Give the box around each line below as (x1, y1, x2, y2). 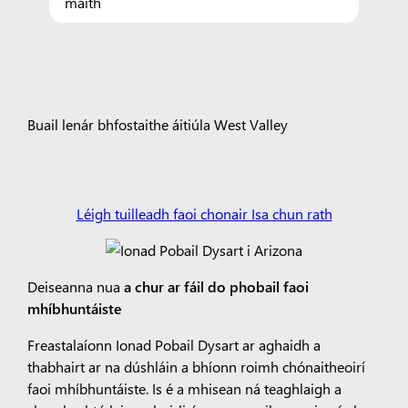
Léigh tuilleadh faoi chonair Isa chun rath (76, 202, 332, 223)
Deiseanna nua (26, 276, 124, 297)
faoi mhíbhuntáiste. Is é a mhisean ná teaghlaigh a (26, 378, 342, 399)
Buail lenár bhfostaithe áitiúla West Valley (26, 113, 288, 134)
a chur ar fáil (123, 276, 204, 297)
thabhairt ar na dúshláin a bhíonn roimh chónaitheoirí (26, 356, 365, 377)
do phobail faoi (207, 276, 309, 297)
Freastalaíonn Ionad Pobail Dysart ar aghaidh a (26, 334, 321, 355)
